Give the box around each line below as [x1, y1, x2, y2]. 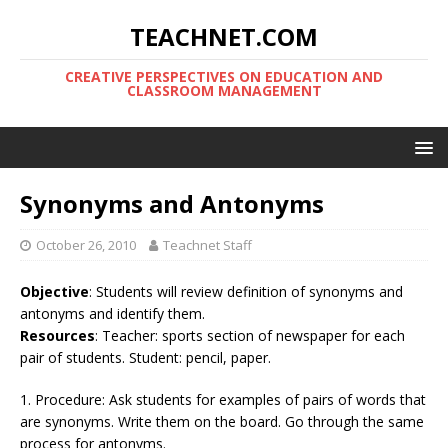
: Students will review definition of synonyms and [89, 282, 403, 301]
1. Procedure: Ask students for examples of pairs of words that [20, 390, 426, 409]
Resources [20, 326, 95, 345]
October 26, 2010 [36, 236, 136, 254]
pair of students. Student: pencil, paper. [20, 348, 271, 367]
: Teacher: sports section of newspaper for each [95, 326, 405, 345]
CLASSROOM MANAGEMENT [126, 81, 322, 100]
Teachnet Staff [163, 236, 252, 254]
